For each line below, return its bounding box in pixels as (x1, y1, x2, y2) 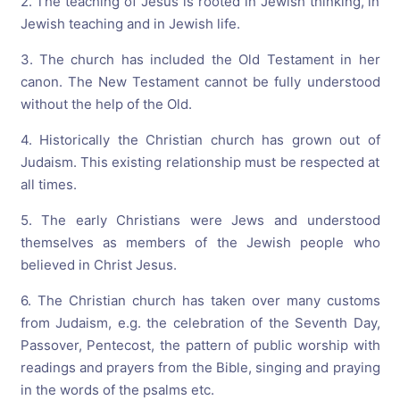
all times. (20, 176, 77, 194)
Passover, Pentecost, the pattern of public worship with (20, 337, 380, 354)
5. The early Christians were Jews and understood (20, 212, 380, 229)
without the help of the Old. (20, 96, 192, 113)
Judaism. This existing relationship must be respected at (20, 154, 380, 171)
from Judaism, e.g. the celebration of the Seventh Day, (20, 314, 380, 332)
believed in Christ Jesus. (20, 256, 177, 274)
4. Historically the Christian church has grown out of (20, 131, 380, 149)
